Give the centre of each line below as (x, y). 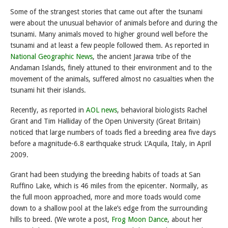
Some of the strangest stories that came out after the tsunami (106, 12)
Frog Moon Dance (139, 219)
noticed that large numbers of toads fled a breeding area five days (113, 132)
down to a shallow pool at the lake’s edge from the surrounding (109, 208)
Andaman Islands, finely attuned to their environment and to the (111, 68)
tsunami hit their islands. (48, 90)
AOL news (102, 110)
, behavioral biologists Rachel (162, 110)
